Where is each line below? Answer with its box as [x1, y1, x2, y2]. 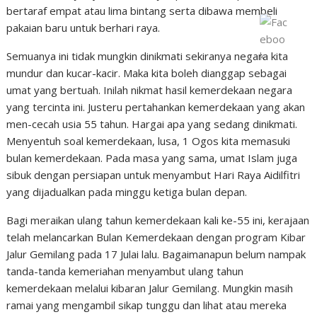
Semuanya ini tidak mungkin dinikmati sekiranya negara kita [6, 49, 289, 63]
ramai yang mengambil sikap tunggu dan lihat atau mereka [6, 298, 287, 312]
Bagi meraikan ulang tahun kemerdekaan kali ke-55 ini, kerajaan [6, 213, 310, 227]
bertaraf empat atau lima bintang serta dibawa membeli [6, 4, 278, 18]
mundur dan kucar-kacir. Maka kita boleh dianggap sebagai [6, 66, 287, 80]
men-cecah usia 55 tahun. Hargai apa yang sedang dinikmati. [6, 117, 298, 131]
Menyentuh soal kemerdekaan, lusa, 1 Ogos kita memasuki [6, 134, 291, 148]
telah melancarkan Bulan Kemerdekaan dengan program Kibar [6, 230, 306, 244]
